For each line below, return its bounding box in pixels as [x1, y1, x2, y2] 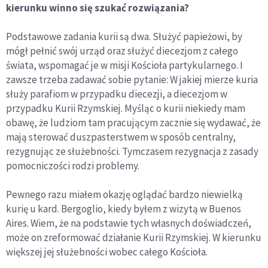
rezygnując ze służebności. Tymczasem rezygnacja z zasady [6, 144, 258, 158]
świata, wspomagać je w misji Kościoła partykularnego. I [6, 58, 243, 72]
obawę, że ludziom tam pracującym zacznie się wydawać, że [6, 115, 261, 129]
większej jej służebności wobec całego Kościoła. [6, 245, 208, 258]
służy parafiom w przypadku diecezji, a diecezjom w [6, 87, 227, 100]
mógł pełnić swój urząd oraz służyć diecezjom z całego [6, 44, 238, 57]
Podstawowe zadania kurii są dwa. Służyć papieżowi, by [6, 29, 242, 43]
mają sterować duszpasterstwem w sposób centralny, [6, 130, 236, 144]
